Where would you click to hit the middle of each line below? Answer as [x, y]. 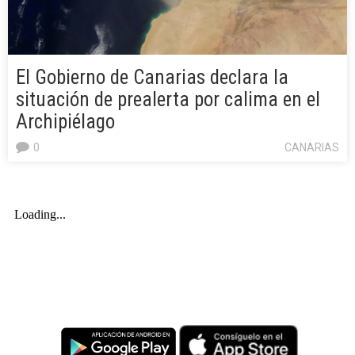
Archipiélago [65, 122]
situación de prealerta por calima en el [168, 100]
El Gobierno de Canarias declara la [152, 78]
